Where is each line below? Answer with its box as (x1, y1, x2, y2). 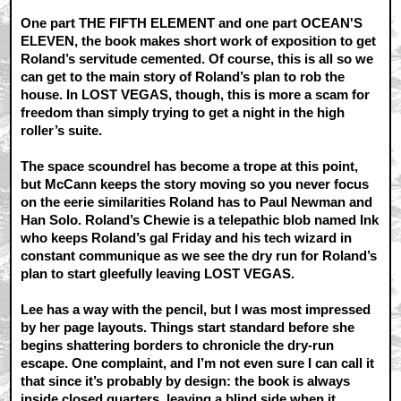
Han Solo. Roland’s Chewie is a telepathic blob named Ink (21, 212, 380, 228)
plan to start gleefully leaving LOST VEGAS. (21, 266, 295, 282)
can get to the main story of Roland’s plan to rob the (21, 69, 346, 85)
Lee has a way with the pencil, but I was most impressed (21, 302, 371, 318)
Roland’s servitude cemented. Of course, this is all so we (21, 51, 374, 67)
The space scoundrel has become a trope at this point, (21, 158, 359, 175)
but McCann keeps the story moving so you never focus (21, 176, 370, 192)
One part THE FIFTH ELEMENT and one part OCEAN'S (21, 15, 363, 31)
